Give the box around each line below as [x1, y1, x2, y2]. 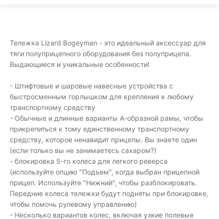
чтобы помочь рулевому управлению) [10, 200, 137, 208]
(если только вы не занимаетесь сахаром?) [10, 146, 156, 154]
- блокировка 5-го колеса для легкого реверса [10, 157, 168, 165]
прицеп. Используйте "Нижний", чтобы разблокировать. [10, 178, 197, 187]
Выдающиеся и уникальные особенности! [10, 60, 150, 68]
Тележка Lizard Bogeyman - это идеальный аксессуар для [10, 39, 206, 47]
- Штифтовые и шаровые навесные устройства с [10, 82, 173, 90]
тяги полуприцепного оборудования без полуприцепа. [10, 49, 191, 58]
